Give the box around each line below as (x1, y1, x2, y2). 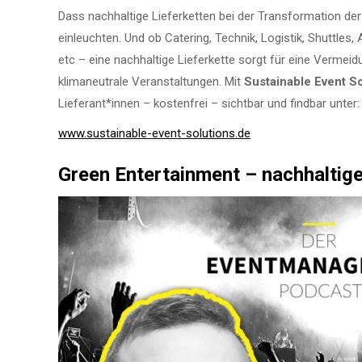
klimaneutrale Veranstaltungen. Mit (58, 74, 244, 89)
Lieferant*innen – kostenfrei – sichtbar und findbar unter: (58, 95, 360, 111)
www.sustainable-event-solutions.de (58, 125, 250, 141)
